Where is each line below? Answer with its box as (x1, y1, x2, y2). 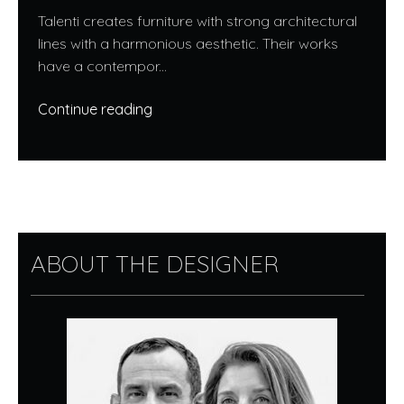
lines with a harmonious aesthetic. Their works (38, 33, 338, 52)
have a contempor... (38, 56, 167, 75)
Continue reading (38, 99, 152, 118)
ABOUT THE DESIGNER (31, 249, 279, 279)
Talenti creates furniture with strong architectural (38, 11, 357, 30)
